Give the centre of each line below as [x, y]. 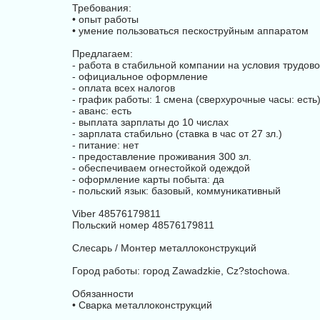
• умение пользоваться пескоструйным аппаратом [190, 31]
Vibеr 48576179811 [116, 214]
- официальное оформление [140, 76]
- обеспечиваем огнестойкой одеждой [161, 168]
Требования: [102, 8]
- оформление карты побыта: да [148, 179]
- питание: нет [105, 145]
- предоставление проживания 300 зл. [162, 156]
